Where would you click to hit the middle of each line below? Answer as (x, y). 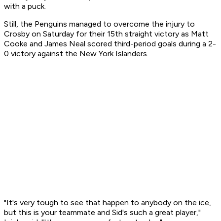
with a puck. (25, 6)
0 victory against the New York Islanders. (76, 54)
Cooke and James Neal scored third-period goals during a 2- (110, 44)
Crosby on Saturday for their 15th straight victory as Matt (106, 34)
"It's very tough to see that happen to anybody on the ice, (108, 203)
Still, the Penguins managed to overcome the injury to (99, 24)
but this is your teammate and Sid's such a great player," (102, 213)
